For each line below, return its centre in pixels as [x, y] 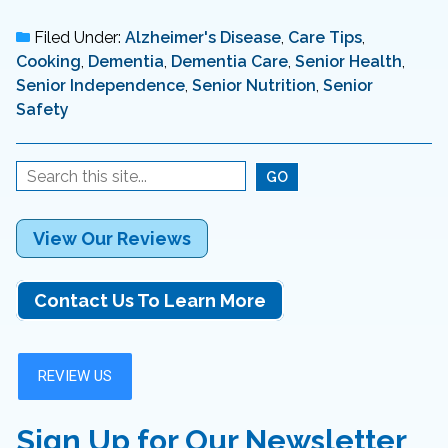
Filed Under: [77, 38]
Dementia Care [229, 62]
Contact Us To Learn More [150, 301]
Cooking [48, 62]
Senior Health [348, 62]
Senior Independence [100, 86]
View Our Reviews [112, 239]
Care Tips [325, 38]
